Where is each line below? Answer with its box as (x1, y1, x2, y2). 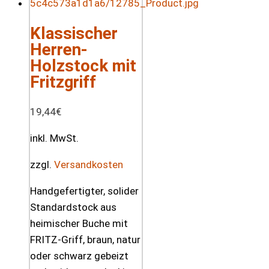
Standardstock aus (30, 201, 116, 214)
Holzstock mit (30, 56, 136, 76)
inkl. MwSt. (30, 132, 79, 145)
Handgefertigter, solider (30, 185, 139, 198)
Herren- (30, 40, 88, 60)
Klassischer (30, 23, 118, 44)
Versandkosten (54, 159, 123, 171)
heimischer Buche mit (30, 217, 128, 230)
